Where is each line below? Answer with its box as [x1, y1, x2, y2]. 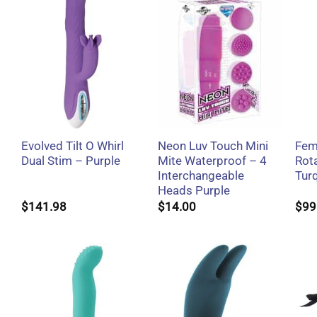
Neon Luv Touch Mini [158, 139, 269, 154]
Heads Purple [158, 184, 231, 198]
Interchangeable [158, 169, 245, 183]
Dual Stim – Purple [21, 154, 120, 168]
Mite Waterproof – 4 [158, 154, 267, 168]
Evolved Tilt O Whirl [21, 139, 124, 154]
